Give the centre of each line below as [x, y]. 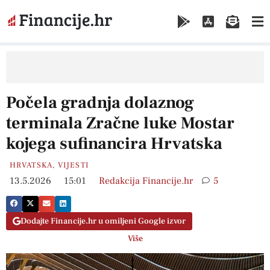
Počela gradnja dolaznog [100, 102]
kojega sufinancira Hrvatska [114, 143]
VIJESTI [74, 165]
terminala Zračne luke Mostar [120, 123]
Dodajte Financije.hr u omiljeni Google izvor [103, 221]
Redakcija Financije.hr [146, 181]
